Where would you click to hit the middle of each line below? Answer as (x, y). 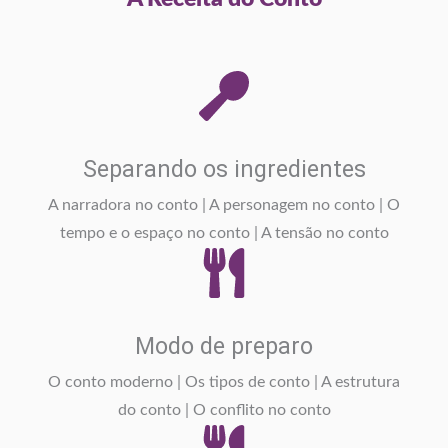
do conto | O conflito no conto (224, 410)
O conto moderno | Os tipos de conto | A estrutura (224, 382)
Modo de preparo (224, 345)
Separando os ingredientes (224, 168)
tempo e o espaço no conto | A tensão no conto (224, 233)
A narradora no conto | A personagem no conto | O (224, 205)
